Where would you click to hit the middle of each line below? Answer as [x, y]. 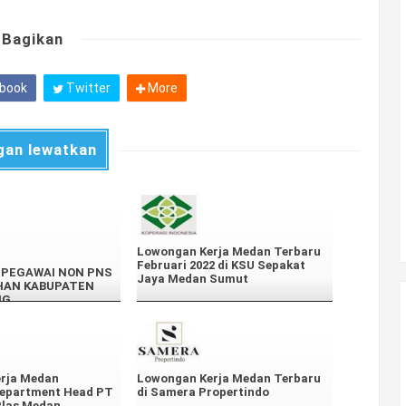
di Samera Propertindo [203, 392]
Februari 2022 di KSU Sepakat [221, 266]
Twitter [87, 88]
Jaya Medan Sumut [193, 279]
